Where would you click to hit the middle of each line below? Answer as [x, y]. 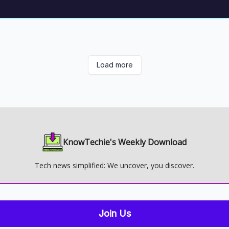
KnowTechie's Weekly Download [125, 142]
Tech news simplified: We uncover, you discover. [114, 165]
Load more [114, 65]
